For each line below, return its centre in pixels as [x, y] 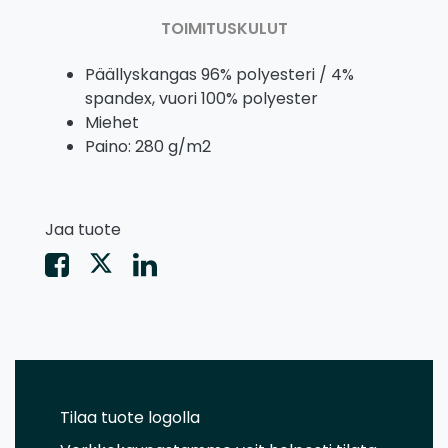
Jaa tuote [83, 230]
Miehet [112, 123]
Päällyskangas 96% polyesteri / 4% [219, 75]
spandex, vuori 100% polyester [201, 99]
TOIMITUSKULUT [224, 29]
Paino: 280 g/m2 [148, 147]
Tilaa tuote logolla [130, 418]
